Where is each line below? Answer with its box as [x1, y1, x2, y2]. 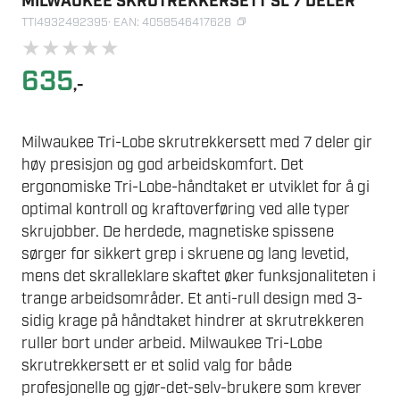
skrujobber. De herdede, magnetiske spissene [21, 221, 334, 242]
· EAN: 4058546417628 [108, 15, 231, 31]
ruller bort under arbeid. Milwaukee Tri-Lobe [21, 333, 322, 354]
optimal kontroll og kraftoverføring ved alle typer [21, 199, 350, 220]
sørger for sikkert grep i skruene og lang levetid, [21, 244, 349, 264]
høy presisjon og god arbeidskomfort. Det [21, 154, 304, 175]
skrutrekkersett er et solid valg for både [21, 355, 292, 376]
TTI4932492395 [21, 15, 108, 31]
